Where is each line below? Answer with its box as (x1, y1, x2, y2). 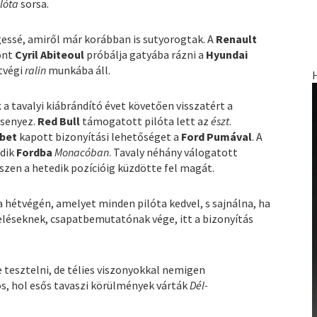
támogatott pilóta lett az (80, 114, 212, 129)
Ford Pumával (181, 129, 253, 144)
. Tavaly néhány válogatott (109, 145, 238, 160)
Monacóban (54, 145, 110, 160)
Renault (216, 32, 258, 47)
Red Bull (38, 114, 81, 129)
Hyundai (206, 47, 248, 62)
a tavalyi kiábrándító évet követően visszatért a (1, 98, 234, 113)
